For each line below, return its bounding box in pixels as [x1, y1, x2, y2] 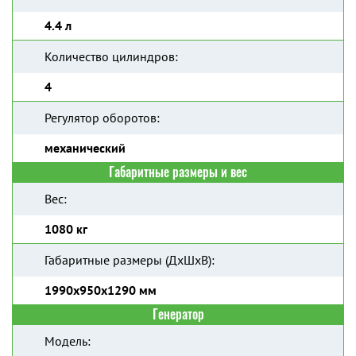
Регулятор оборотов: [44, 110, 160, 126]
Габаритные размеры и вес [109, 164, 247, 180]
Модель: [44, 333, 91, 349]
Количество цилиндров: [44, 48, 178, 64]
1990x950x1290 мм [44, 282, 157, 298]
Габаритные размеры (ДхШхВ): [44, 252, 215, 268]
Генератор [152, 306, 204, 323]
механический [44, 140, 126, 156]
